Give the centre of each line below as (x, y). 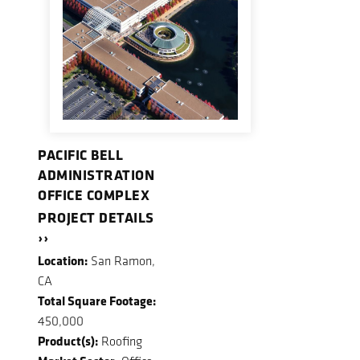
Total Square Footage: (97, 301)
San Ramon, (121, 261)
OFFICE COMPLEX (94, 194)
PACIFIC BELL (80, 154)
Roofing (120, 342)
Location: (63, 261)
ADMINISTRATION (96, 174)
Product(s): (68, 341)
